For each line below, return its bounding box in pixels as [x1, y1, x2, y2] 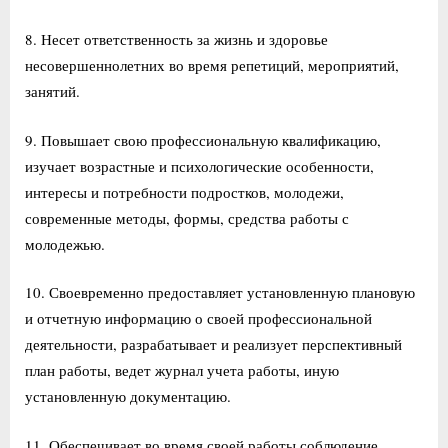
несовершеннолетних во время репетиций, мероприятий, [25, 55, 399, 76]
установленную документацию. [25, 386, 236, 407]
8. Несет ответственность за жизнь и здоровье [25, 29, 328, 50]
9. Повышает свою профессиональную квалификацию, [25, 129, 381, 150]
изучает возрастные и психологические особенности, [25, 155, 374, 176]
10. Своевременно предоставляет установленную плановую [25, 282, 415, 303]
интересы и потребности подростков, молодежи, [25, 181, 344, 202]
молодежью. [25, 233, 110, 254]
